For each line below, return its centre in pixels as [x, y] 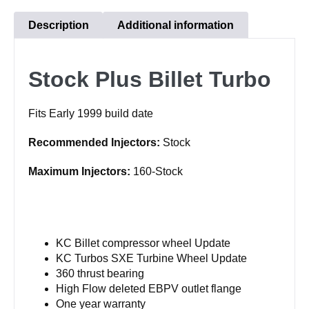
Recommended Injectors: [96, 143]
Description [59, 26]
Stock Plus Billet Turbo [150, 80]
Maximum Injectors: [81, 172]
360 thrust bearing [100, 274]
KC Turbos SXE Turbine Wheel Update [151, 259]
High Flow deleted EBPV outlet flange [149, 289]
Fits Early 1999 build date [91, 114]
